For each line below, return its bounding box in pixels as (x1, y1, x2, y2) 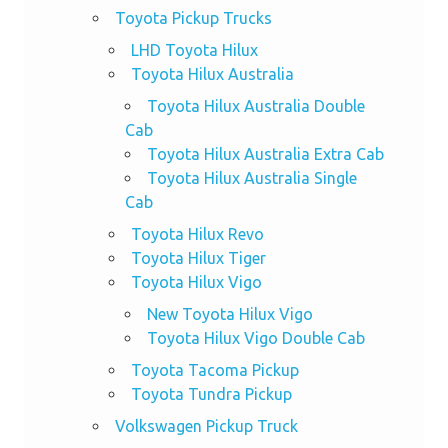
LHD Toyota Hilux (130, 40, 258, 59)
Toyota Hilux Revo (130, 224, 264, 243)
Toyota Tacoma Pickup (130, 360, 299, 379)
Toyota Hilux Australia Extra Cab (146, 144, 384, 163)
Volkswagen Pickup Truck (114, 416, 298, 435)
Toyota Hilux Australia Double (146, 96, 365, 115)
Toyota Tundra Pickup (130, 384, 292, 403)
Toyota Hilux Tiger (130, 248, 266, 267)
